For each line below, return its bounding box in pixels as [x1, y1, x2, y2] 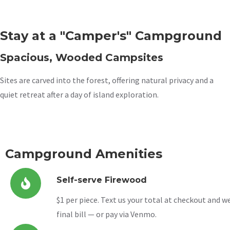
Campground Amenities [5, 146, 162, 161]
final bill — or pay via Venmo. [56, 209, 157, 219]
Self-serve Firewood [56, 175, 147, 185]
